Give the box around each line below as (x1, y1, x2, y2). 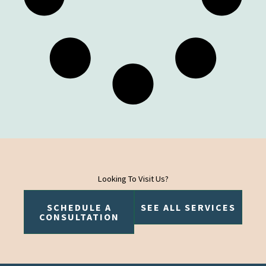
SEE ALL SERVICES (141, 201, 236, 213)
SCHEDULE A (46, 201, 112, 213)
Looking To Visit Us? (97, 173, 169, 184)
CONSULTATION (39, 210, 119, 223)
